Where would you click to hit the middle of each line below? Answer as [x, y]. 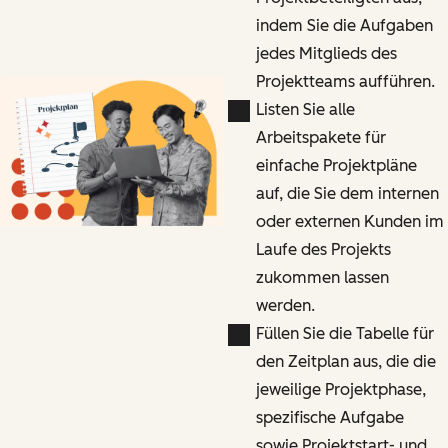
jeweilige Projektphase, [340, 389]
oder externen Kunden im [349, 221]
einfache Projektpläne [336, 165]
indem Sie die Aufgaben [344, 25]
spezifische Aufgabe [329, 417]
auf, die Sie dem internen [347, 193]
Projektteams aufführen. [345, 81]
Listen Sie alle [305, 109]
